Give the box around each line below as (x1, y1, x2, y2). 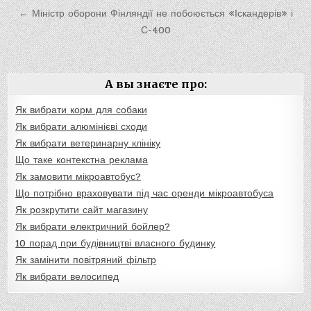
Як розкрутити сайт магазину (15, 203, 149, 217)
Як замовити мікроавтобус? (15, 169, 142, 184)
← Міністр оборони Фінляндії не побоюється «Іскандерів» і (18, 6, 293, 21)
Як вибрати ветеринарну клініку (15, 136, 161, 151)
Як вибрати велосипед (15, 269, 119, 284)
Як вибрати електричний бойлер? (15, 219, 171, 234)
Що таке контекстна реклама (15, 153, 149, 167)
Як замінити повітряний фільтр (15, 253, 157, 267)
